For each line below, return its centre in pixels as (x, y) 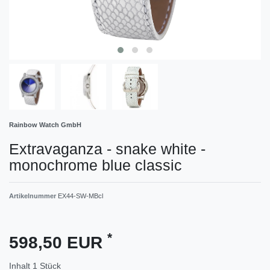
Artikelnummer (33, 196)
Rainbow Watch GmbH (45, 124)
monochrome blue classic (96, 165)
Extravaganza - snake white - (107, 149)
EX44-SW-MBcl (80, 196)
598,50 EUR (58, 242)
